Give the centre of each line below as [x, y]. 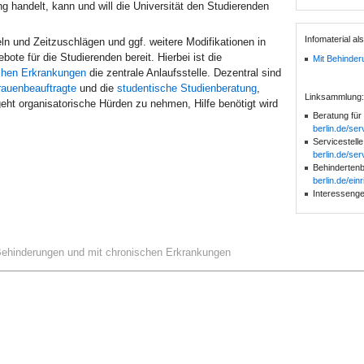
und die [97, 89]
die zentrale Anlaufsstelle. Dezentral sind [184, 73]
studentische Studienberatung [187, 89]
